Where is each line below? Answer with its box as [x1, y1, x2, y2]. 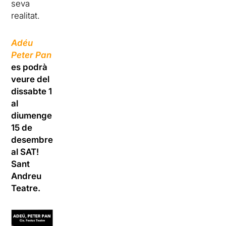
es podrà [11, 62, 48, 72]
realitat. [11, 10, 40, 21]
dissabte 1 [11, 86, 52, 96]
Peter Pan [11, 49, 52, 60]
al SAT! [11, 146, 39, 157]
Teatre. [11, 183, 41, 193]
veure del [11, 74, 50, 84]
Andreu [11, 171, 42, 181]
